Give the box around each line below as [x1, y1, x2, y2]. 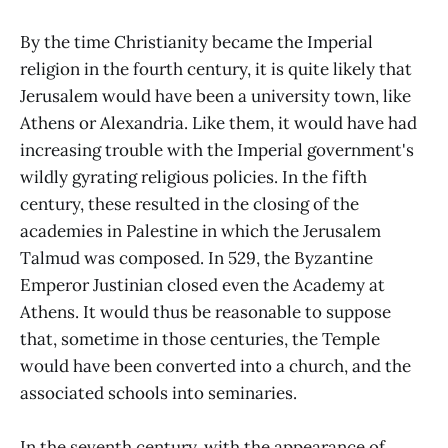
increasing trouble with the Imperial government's [20, 138, 414, 161]
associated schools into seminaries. [20, 381, 297, 404]
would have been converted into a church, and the [20, 354, 411, 377]
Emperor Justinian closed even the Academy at [20, 273, 385, 296]
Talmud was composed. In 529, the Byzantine [20, 246, 373, 269]
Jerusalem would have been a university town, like [20, 84, 411, 107]
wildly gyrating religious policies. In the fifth [20, 165, 367, 188]
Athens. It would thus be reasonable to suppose [20, 300, 391, 323]
